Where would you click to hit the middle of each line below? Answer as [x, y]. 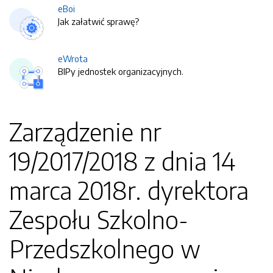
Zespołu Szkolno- [99, 219]
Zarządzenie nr [85, 132]
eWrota [73, 58]
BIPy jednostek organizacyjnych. [121, 71]
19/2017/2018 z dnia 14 [122, 161]
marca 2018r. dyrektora [129, 190]
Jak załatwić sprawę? [98, 21]
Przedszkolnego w [105, 249]
